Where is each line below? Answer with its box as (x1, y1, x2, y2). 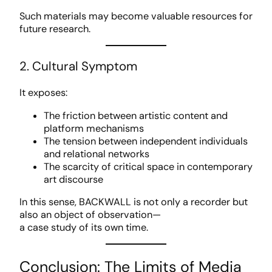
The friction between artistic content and (44, 109, 228, 122)
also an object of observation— (19, 208, 161, 221)
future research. (19, 22, 90, 36)
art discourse (44, 172, 103, 186)
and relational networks (44, 147, 149, 160)
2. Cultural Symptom (19, 58, 137, 74)
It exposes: (19, 86, 67, 100)
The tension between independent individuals (44, 134, 248, 148)
